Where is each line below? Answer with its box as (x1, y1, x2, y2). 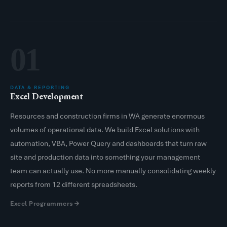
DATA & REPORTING (10, 84, 70, 91)
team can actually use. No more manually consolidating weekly (10, 166, 216, 175)
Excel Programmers (10, 199, 73, 208)
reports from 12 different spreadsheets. (10, 179, 137, 189)
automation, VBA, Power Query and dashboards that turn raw (10, 138, 207, 148)
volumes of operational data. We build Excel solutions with (10, 125, 200, 134)
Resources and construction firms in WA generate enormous (10, 111, 205, 121)
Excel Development (10, 90, 84, 102)
